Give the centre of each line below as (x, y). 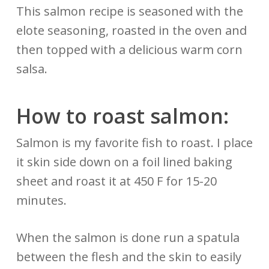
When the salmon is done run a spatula (128, 237)
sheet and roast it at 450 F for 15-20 (116, 181)
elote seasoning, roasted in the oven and (131, 30)
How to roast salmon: (125, 116)
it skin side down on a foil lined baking (124, 162)
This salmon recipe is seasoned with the (129, 11)
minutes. (41, 200)
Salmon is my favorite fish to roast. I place (134, 142)
